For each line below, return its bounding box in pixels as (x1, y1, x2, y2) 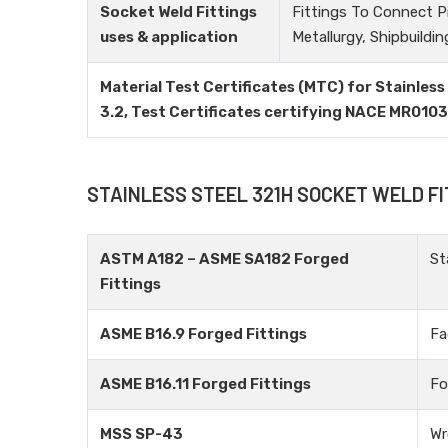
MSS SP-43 (100, 425, 183, 443)
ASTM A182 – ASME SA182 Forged (100, 250, 349, 268)
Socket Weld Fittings (100, 3, 257, 21)
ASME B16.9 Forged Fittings (100, 325, 307, 343)
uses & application (100, 28, 238, 46)
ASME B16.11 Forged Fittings (100, 375, 311, 393)
